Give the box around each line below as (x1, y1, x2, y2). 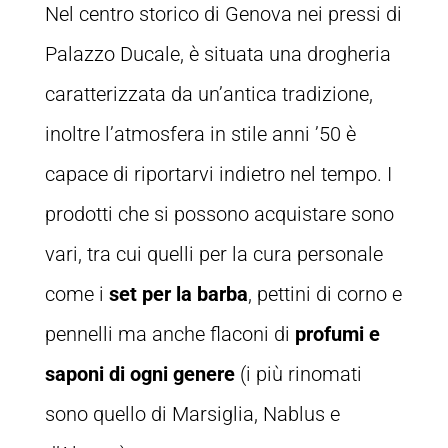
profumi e (294, 321, 380, 346)
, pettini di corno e (247, 281, 402, 306)
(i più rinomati (234, 361, 362, 386)
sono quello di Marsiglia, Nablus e (44, 401, 340, 426)
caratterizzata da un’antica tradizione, (44, 81, 373, 106)
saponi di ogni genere (44, 361, 235, 386)
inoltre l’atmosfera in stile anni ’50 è (44, 121, 356, 146)
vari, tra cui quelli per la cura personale (44, 241, 383, 266)
